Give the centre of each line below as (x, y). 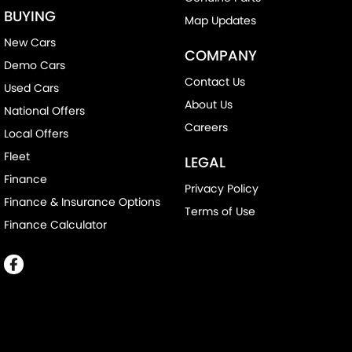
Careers (206, 127)
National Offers (44, 110)
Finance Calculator (55, 224)
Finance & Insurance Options (82, 202)
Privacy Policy (221, 188)
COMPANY (220, 55)
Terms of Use (220, 211)
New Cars (30, 42)
